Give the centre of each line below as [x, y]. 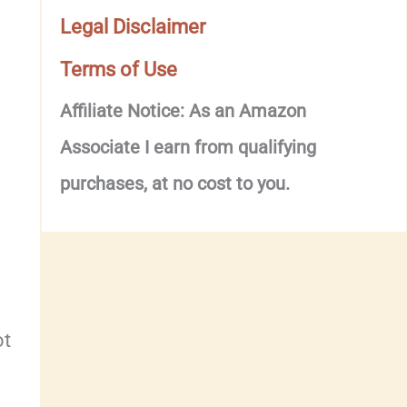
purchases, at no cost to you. [175, 184]
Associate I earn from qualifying [189, 147]
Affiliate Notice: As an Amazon [184, 111]
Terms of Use [119, 69]
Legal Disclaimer [133, 27]
